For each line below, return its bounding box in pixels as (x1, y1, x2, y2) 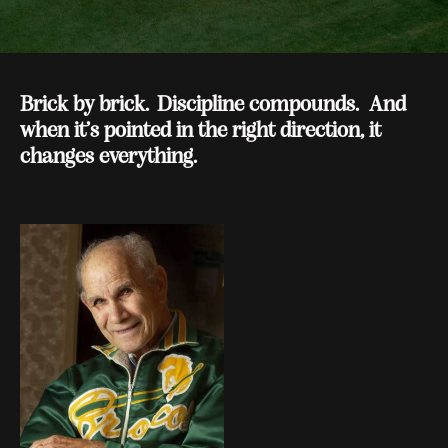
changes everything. (20, 146, 197, 170)
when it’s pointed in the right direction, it (20, 120, 381, 144)
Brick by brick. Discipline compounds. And (20, 94, 406, 118)
